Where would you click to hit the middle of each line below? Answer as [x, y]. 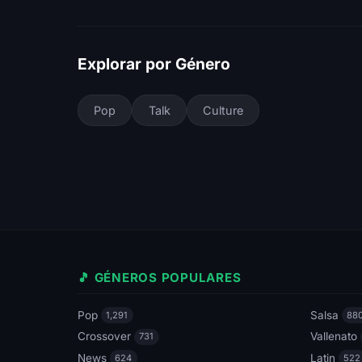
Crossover [104, 337]
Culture [223, 110]
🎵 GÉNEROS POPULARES [160, 277]
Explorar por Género [154, 63]
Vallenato [334, 337]
